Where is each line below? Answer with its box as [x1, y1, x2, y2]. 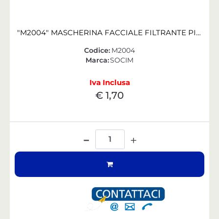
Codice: [84, 45, 110, 55]
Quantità [94, 127, 125, 136]
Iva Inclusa [89, 77, 130, 87]
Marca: [85, 55, 109, 65]
